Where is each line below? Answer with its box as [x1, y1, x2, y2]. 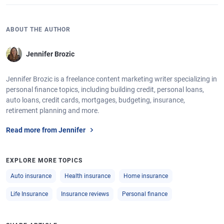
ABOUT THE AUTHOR [6, 26, 71, 33]
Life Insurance [10, 190, 48, 197]
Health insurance [64, 172, 110, 179]
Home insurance [123, 172, 168, 179]
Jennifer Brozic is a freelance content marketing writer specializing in [6, 75, 217, 83]
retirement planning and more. [6, 106, 99, 114]
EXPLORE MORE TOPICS [6, 157, 83, 164]
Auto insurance [10, 172, 51, 179]
